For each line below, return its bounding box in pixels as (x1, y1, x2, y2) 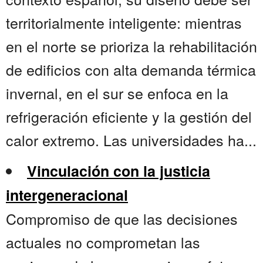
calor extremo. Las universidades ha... (6, 129, 257, 151)
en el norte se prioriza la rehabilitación (6, 35, 257, 57)
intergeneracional (6, 184, 128, 206)
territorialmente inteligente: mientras (6, 12, 242, 33)
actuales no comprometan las (6, 231, 200, 253)
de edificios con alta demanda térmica (6, 59, 256, 80)
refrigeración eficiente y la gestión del (6, 106, 252, 127)
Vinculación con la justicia (27, 160, 210, 182)
